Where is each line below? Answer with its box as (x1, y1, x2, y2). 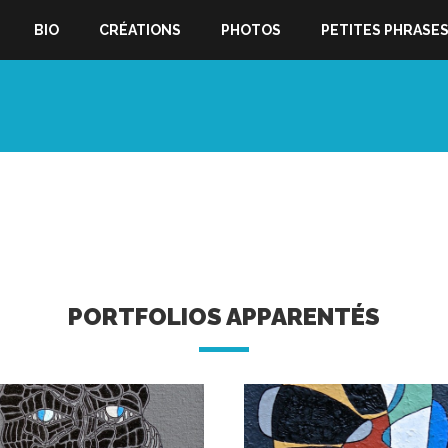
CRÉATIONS (99, 22, 181, 38)
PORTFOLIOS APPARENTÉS (68, 302, 380, 331)
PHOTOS (221, 22, 281, 38)
